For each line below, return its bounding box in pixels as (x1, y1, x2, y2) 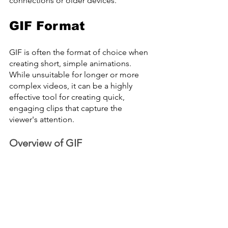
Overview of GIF (9, 137, 82, 150)
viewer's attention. (9, 115, 74, 125)
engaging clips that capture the (9, 103, 124, 113)
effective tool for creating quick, (9, 92, 127, 102)
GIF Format (9, 19, 85, 33)
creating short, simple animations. (9, 59, 133, 69)
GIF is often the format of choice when (9, 47, 150, 58)
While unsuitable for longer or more (9, 70, 141, 80)
